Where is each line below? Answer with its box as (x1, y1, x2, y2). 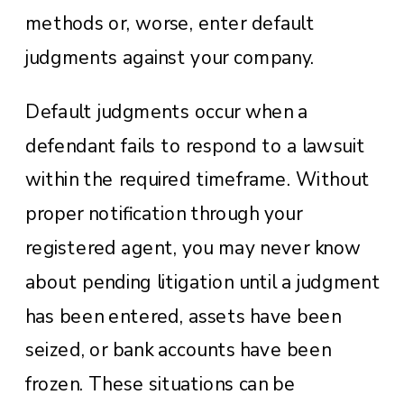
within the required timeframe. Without (25, 167, 371, 193)
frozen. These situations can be (25, 371, 296, 397)
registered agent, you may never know (25, 234, 362, 261)
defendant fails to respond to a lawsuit (25, 133, 365, 159)
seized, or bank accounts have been (25, 337, 331, 363)
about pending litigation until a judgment (25, 269, 381, 295)
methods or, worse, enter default (25, 10, 315, 36)
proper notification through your (25, 200, 302, 226)
